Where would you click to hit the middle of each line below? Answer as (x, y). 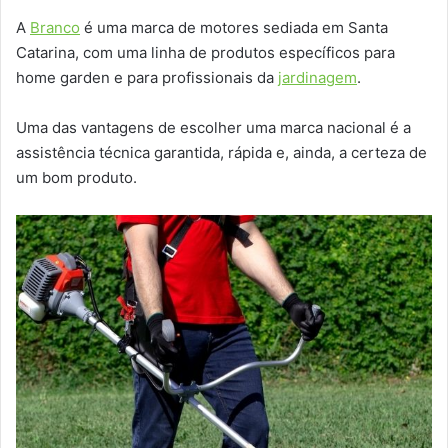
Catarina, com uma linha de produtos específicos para (205, 53)
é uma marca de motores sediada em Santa (234, 28)
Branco (55, 28)
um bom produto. (76, 178)
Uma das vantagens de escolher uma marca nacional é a (213, 128)
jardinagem (317, 78)
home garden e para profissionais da (147, 78)
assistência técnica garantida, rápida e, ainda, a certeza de (221, 153)
